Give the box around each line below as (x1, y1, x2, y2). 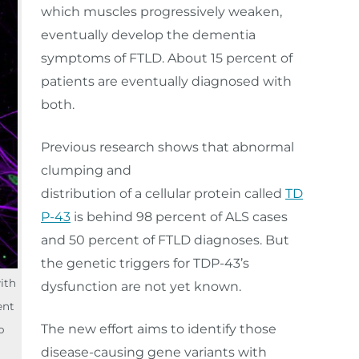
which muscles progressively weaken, (41, 4, 282, 19)
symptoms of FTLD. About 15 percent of (41, 50, 292, 66)
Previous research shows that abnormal (41, 139, 294, 155)
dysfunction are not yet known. (41, 279, 244, 294)
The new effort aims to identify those (41, 321, 276, 337)
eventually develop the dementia (41, 27, 256, 42)
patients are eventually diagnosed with (41, 74, 292, 89)
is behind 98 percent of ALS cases (71, 209, 288, 224)
